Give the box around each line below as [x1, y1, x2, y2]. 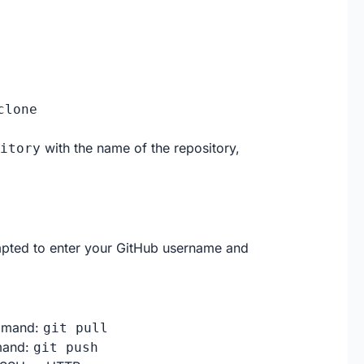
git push [32, 340, 98, 355]
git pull [42, 320, 108, 336]
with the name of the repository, [40, 140, 240, 157]
